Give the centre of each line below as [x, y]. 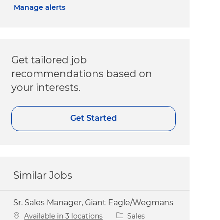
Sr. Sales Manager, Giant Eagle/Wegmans [94, 202]
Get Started [94, 118]
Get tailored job [49, 60]
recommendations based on [82, 73]
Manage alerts [40, 7]
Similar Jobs [43, 175]
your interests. [46, 87]
